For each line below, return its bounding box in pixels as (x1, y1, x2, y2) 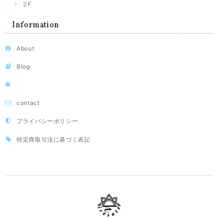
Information (12, 20, 60, 31)
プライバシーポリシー (17, 117, 78, 125)
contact (17, 99, 40, 107)
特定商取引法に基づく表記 (17, 135, 91, 143)
